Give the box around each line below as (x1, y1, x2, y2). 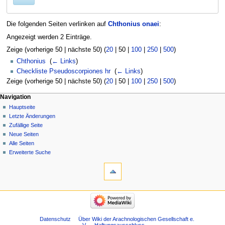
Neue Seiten (9, 131, 39, 137)
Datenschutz (40, 216, 71, 222)
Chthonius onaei (107, 21, 159, 28)
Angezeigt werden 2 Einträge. (6, 33, 92, 41)
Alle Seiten (9, 140, 35, 146)
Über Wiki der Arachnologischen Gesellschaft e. (78, 216, 195, 222)
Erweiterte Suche (9, 149, 51, 155)
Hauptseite (9, 103, 36, 110)
